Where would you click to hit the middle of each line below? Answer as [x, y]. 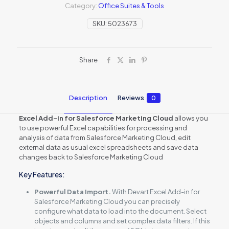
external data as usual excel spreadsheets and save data [108, 147]
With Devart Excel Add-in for [156, 191]
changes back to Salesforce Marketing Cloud [91, 157]
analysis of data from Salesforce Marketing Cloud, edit [105, 137]
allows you [190, 118]
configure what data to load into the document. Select [120, 211]
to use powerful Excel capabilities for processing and [103, 128]
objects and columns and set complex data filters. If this [122, 221]
